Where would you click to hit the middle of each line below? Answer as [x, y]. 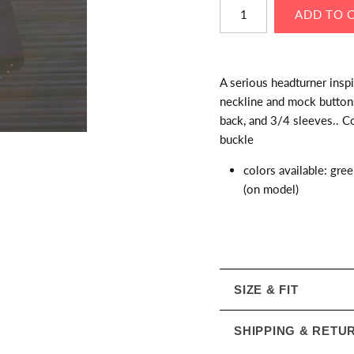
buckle [237, 139]
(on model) [271, 188]
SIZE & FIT [266, 289]
